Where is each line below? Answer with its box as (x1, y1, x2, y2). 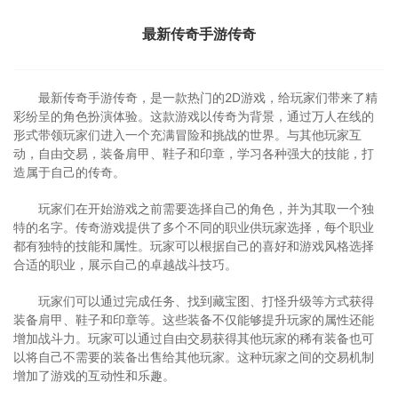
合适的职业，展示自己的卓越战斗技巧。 (13, 257, 237, 272)
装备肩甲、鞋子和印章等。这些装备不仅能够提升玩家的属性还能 (13, 312, 374, 327)
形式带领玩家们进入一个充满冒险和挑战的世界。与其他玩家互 (13, 127, 362, 142)
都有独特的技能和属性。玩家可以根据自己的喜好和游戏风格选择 (13, 238, 374, 253)
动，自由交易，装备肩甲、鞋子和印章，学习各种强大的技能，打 (13, 146, 374, 161)
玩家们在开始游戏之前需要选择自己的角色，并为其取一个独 (38, 201, 374, 216)
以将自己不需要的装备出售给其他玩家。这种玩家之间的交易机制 (13, 349, 374, 364)
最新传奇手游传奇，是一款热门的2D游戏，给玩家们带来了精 (38, 90, 378, 105)
